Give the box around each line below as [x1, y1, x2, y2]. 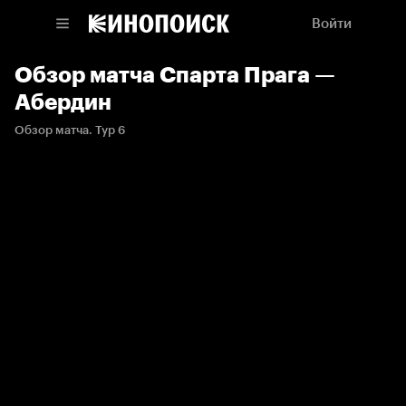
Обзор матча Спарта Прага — [14, 62, 335, 88]
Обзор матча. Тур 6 [14, 123, 125, 137]
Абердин [14, 89, 111, 115]
